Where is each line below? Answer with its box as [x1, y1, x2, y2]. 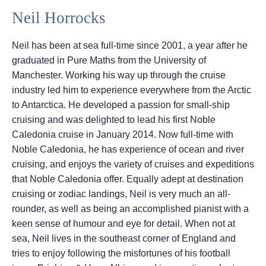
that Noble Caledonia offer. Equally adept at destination [12, 174, 243, 185]
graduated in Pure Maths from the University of [12, 55, 206, 66]
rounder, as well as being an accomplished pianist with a [12, 204, 249, 214]
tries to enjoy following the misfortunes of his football [12, 248, 230, 259]
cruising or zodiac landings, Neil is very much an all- [12, 189, 230, 199]
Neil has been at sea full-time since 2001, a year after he [12, 40, 248, 51]
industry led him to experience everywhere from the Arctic [12, 85, 251, 96]
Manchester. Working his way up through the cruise [12, 70, 226, 81]
